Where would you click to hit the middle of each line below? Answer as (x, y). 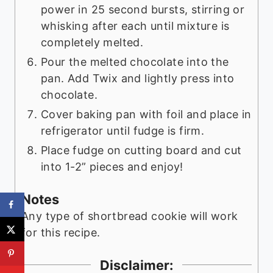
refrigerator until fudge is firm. (123, 130)
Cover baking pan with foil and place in (146, 114)
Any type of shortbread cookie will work (130, 216)
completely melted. (92, 42)
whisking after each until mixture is (135, 26)
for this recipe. (62, 232)
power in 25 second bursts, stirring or (143, 9)
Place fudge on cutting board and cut (141, 150)
